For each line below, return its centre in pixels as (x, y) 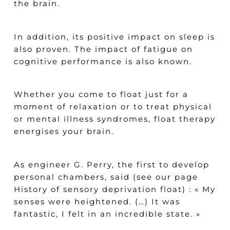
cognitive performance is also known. (103, 61)
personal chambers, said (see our (94, 177)
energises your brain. (64, 131)
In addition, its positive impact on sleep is (114, 36)
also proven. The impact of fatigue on (103, 49)
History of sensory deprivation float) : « (106, 189)
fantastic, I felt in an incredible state (102, 214)
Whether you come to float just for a (101, 94)
